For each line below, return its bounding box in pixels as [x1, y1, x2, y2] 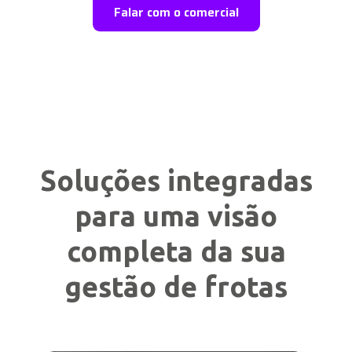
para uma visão [75, 199, 277, 232]
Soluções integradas [39, 163, 313, 196]
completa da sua [66, 234, 286, 267]
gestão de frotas [64, 269, 288, 302]
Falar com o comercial [113, 2, 239, 22]
